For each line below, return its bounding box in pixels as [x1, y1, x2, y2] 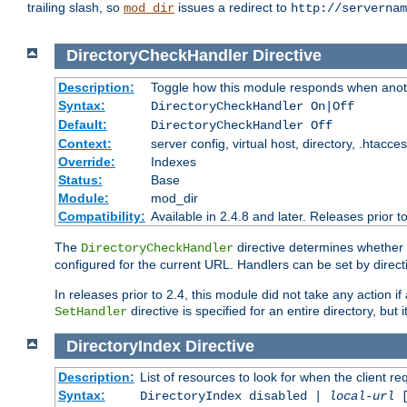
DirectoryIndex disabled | [139, 389, 329, 404]
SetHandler [55, 303, 127, 319]
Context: [57, 135, 112, 151]
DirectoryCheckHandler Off [150, 117, 333, 133]
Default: [57, 116, 107, 132]
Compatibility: [57, 208, 145, 223]
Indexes [150, 154, 196, 169]
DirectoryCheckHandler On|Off [150, 98, 354, 114]
